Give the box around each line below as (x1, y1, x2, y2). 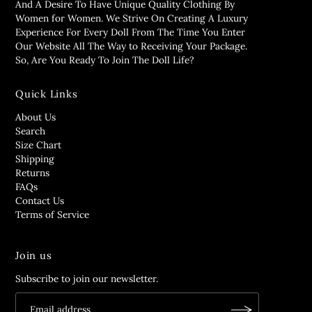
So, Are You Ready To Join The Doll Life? (15, 53, 194, 66)
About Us (15, 110, 56, 123)
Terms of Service (15, 208, 90, 221)
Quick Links (15, 86, 78, 100)
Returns (15, 166, 50, 179)
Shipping (15, 152, 55, 165)
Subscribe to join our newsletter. (15, 272, 159, 285)
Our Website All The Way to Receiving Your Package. (15, 39, 248, 52)
